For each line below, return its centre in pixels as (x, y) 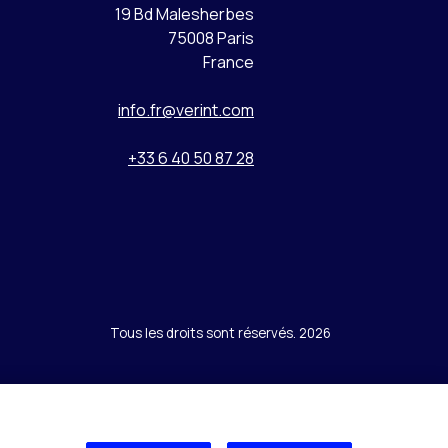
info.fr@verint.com (186, 110)
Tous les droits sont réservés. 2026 (220, 333)
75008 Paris (211, 38)
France (228, 62)
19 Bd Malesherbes (184, 14)
